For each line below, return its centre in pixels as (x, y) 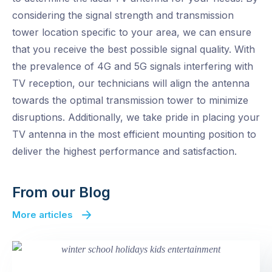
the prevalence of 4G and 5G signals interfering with (133, 66)
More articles (42, 215)
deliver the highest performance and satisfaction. (124, 151)
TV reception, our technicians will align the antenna (131, 83)
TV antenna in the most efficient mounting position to (134, 134)
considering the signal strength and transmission (123, 15)
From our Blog (61, 192)
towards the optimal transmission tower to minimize (130, 100)
